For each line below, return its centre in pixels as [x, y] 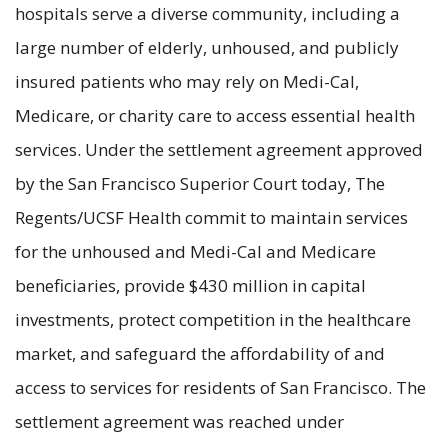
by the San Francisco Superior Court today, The [200, 183]
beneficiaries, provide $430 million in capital [190, 285]
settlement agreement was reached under [179, 421]
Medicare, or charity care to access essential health [215, 115]
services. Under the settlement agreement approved [219, 149]
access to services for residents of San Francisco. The [220, 387]
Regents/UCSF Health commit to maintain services [211, 217]
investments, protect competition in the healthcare [213, 319]
